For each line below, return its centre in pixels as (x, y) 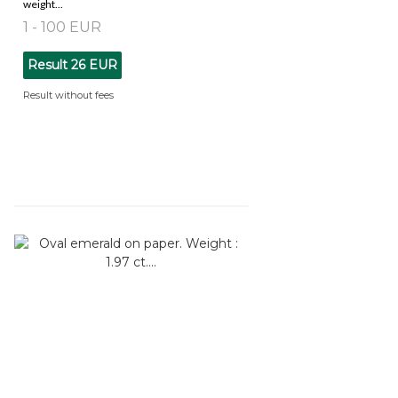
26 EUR (94, 64)
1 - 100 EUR (62, 27)
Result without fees (68, 95)
